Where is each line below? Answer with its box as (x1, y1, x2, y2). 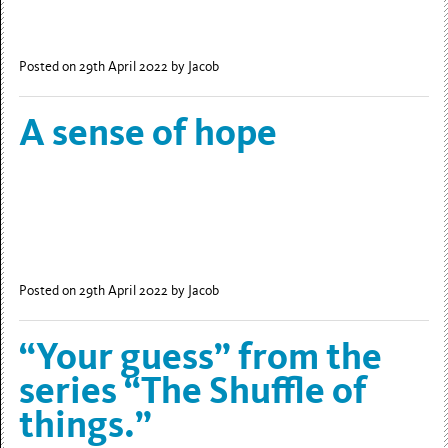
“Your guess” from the (19, 334, 383, 380)
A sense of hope (19, 109, 278, 155)
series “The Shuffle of (19, 368, 368, 414)
